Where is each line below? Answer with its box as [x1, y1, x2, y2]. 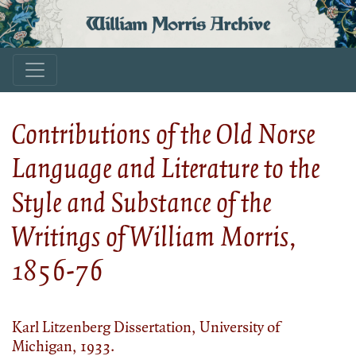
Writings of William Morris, [12, 217, 296, 254]
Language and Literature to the [12, 149, 319, 186]
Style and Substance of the [12, 183, 271, 220]
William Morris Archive [86, 13, 270, 35]
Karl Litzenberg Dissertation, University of [12, 316, 280, 337]
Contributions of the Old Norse [12, 114, 315, 152]
